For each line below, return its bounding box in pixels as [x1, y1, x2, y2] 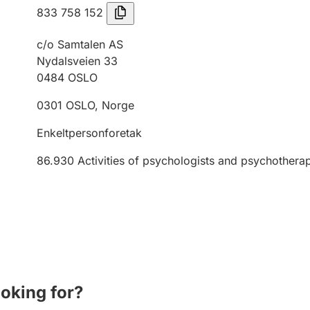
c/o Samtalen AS [37, 37, 123, 51]
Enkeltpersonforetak [37, 126, 142, 140]
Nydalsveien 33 [37, 54, 118, 68]
